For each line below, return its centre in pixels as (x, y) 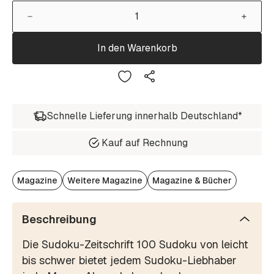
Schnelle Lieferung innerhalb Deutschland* (144, 116)
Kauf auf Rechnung (144, 143)
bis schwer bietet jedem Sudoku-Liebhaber (129, 260)
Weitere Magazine (105, 180)
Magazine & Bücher (192, 180)
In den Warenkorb (137, 48)
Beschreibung (59, 219)
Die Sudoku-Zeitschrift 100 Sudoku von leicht (135, 244)
